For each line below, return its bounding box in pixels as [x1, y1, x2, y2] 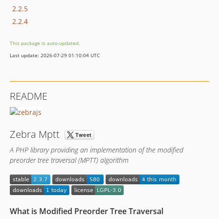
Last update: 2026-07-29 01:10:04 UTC [10, 52, 100, 59]
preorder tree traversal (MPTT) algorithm [10, 155, 129, 165]
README [10, 89, 47, 103]
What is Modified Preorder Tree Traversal [10, 205, 163, 217]
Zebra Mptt [10, 127, 65, 141]
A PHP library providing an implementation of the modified [10, 145, 183, 155]
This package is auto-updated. [10, 40, 80, 46]
